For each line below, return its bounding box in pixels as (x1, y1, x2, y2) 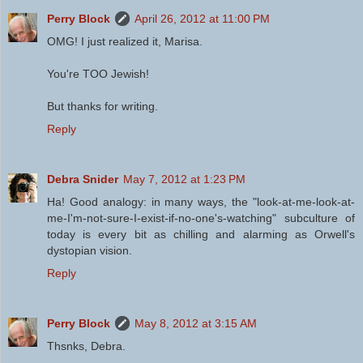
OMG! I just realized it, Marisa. (47, 35, 203, 49)
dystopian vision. (47, 244, 132, 258)
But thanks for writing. (47, 100, 158, 113)
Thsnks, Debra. (47, 340, 126, 353)
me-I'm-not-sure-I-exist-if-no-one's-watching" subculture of (47, 211, 355, 225)
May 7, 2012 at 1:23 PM (123, 173, 246, 186)
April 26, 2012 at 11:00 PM (135, 12, 270, 26)
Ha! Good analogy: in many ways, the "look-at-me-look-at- (47, 195, 355, 209)
